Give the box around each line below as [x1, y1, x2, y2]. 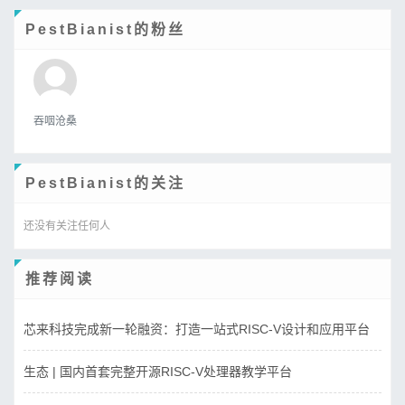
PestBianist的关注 [25, 174, 185, 191]
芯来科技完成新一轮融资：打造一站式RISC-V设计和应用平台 [24, 321, 370, 336]
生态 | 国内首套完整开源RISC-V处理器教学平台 [24, 363, 292, 379]
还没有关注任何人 [24, 219, 110, 232]
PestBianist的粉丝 [25, 21, 185, 37]
